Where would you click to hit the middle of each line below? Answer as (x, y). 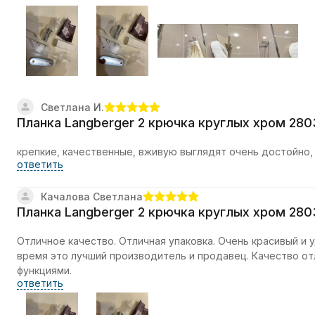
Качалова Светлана (92, 197)
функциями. (44, 271)
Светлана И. (72, 108)
